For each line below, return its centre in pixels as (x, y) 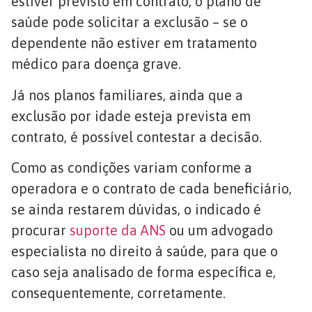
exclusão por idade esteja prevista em (131, 116)
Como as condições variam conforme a (132, 168)
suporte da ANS (118, 231)
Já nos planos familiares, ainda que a (127, 95)
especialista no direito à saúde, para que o (145, 251)
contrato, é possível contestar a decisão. (136, 136)
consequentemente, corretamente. (118, 293)
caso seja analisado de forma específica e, (143, 272)
